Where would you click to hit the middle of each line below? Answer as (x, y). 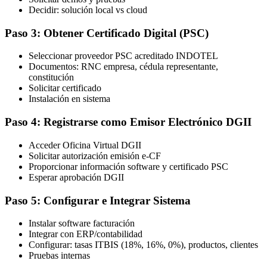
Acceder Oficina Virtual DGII (85, 145)
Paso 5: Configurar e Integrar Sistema (98, 200)
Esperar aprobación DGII (76, 177)
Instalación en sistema (69, 99)
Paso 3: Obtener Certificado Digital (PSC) (107, 33)
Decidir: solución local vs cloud (88, 10)
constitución (51, 77)
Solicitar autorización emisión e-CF (95, 156)
